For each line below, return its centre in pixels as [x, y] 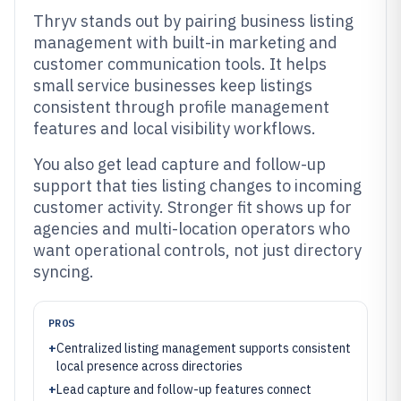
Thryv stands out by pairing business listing [193, 21]
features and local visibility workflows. [175, 128]
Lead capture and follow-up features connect [184, 389]
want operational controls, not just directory [197, 250]
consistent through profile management [181, 107]
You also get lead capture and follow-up [179, 164]
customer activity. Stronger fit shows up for [192, 207]
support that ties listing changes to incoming [197, 186]
